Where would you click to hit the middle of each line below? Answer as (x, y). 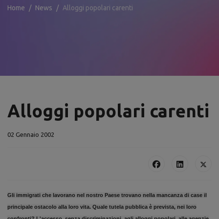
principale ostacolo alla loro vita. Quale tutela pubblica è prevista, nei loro (102, 207)
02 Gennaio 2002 (31, 134)
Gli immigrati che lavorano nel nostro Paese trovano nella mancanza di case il (107, 195)
